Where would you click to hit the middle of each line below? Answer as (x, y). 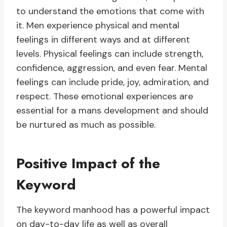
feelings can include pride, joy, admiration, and (112, 82)
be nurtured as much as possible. (86, 125)
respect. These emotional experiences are (105, 97)
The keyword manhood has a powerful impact (113, 210)
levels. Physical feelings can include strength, (110, 54)
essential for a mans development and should (112, 111)
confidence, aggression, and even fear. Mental (112, 68)
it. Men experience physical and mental (98, 26)
